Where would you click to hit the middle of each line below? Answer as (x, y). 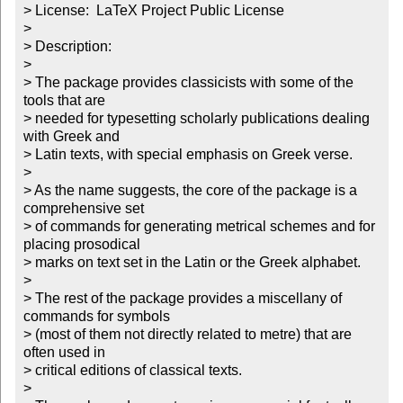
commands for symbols (96, 316)
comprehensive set (83, 208)
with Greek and (71, 136)
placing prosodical (81, 244)
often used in (64, 352)
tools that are (64, 100)
